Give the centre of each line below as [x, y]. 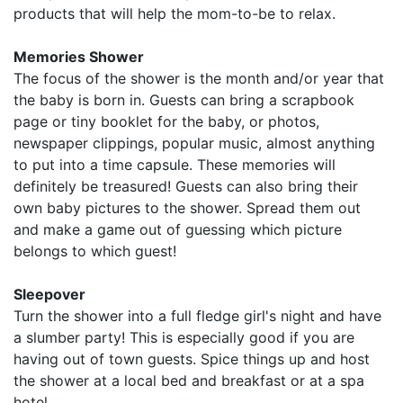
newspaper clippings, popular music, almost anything [194, 143]
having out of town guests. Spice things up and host [192, 359]
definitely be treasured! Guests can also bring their [186, 187]
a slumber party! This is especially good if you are [184, 338]
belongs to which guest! [95, 251]
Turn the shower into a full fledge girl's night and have [197, 316]
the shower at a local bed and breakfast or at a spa [189, 381]
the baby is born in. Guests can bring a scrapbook [184, 100]
